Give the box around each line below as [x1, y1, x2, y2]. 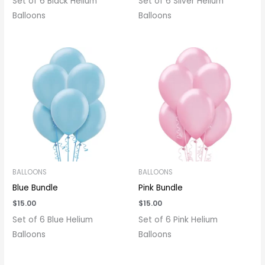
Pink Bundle [138, 182, 183, 193]
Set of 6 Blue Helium [12, 214, 93, 225]
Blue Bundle [12, 182, 59, 193]
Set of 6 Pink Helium [138, 214, 218, 225]
